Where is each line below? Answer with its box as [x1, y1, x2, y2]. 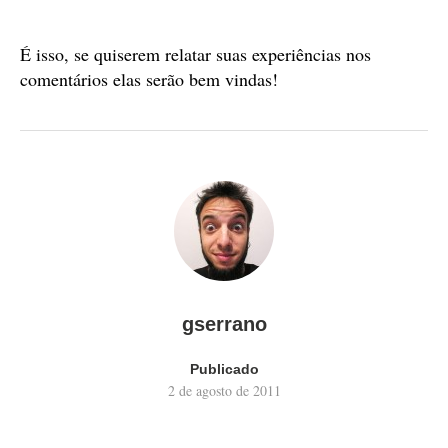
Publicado [189, 361, 259, 377]
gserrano [181, 313, 267, 335]
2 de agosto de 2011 [167, 381, 281, 400]
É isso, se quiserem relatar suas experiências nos [20, 42, 371, 66]
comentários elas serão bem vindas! [20, 67, 278, 91]
